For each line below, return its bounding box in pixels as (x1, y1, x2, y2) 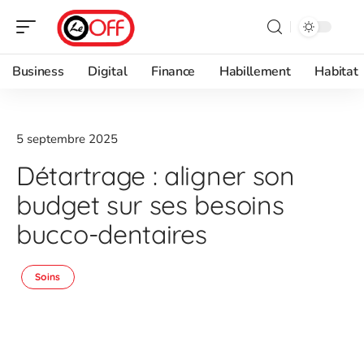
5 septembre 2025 (16, 131, 118, 147)
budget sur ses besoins (16, 188, 284, 221)
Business (12, 63, 64, 80)
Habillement (219, 63, 291, 80)
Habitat (314, 63, 358, 80)
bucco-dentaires (16, 218, 207, 250)
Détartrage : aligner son (16, 159, 295, 192)
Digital (88, 63, 128, 80)
